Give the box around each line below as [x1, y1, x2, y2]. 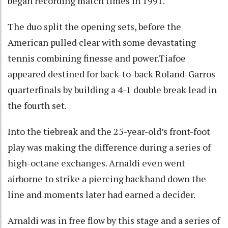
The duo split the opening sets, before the [8, 20, 181, 33]
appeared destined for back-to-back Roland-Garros [8, 67, 215, 80]
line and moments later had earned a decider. [8, 188, 195, 201]
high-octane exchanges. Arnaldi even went [8, 156, 185, 169]
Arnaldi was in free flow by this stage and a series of [8, 214, 220, 226]
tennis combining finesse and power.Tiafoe [8, 51, 186, 64]
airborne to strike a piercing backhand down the [8, 172, 206, 185]
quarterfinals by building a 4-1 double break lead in [8, 83, 217, 96]
